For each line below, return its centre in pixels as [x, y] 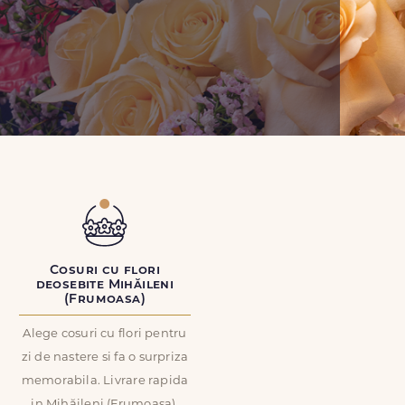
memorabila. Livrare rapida [105, 381]
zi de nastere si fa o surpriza [105, 358]
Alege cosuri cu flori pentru [105, 334]
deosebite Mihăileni [105, 285]
